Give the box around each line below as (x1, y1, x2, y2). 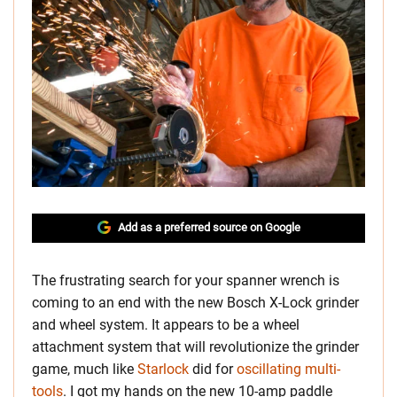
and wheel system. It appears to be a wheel (32, 316, 300, 333)
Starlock (137, 361, 189, 378)
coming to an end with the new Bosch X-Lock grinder (32, 294, 359, 311)
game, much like (32, 361, 137, 378)
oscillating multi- (237, 361, 340, 378)
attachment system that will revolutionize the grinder (32, 339, 359, 355)
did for (189, 361, 237, 378)
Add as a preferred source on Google (117, 221, 300, 234)
